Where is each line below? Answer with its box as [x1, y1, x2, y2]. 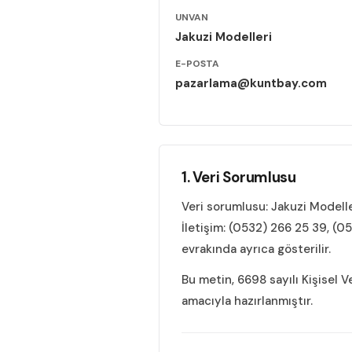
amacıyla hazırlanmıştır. [181, 293, 313, 309]
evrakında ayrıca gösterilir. [181, 241, 331, 257]
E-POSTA [175, 57, 219, 70]
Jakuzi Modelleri [175, 29, 272, 45]
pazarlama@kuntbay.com [175, 75, 327, 91]
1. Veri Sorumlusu [181, 167, 296, 187]
